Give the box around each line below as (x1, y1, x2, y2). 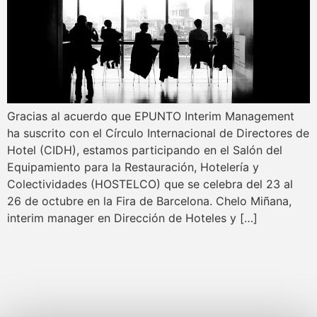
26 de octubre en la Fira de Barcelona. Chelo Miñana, (7, 193, 292, 208)
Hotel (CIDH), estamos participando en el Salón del (7, 142, 282, 157)
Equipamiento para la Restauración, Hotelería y (7, 159, 259, 174)
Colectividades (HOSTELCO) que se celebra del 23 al (7, 176, 293, 191)
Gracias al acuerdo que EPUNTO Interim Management (7, 108, 294, 123)
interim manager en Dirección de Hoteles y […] (7, 210, 258, 225)
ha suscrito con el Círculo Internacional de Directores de (7, 125, 309, 140)
